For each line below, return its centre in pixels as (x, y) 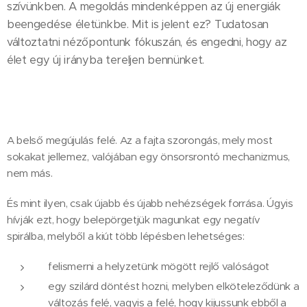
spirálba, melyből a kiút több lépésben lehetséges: (126, 236)
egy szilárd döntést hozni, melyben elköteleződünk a (174, 286)
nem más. (30, 173)
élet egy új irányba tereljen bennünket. (109, 60)
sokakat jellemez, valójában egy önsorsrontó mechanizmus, (148, 157)
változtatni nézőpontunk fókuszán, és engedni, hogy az (147, 42)
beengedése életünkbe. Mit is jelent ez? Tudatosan (138, 25)
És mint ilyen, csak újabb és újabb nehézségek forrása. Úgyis (150, 204)
